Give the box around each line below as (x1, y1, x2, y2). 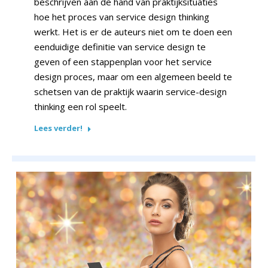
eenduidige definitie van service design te (34, 41, 206, 53)
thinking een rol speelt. (34, 100, 127, 113)
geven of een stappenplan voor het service (34, 56, 212, 68)
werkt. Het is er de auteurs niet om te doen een (34, 26, 232, 38)
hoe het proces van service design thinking (34, 11, 209, 23)
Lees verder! (34, 123, 83, 134)
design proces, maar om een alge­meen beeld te (34, 71, 232, 83)
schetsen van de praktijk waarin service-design (34, 86, 227, 98)
